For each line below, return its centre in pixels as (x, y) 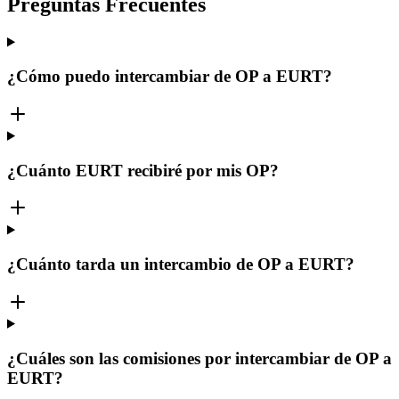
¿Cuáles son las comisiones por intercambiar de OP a (199, 358)
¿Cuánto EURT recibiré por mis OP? (143, 170)
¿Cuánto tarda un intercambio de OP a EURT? (181, 265)
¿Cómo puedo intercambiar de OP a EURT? (170, 77)
